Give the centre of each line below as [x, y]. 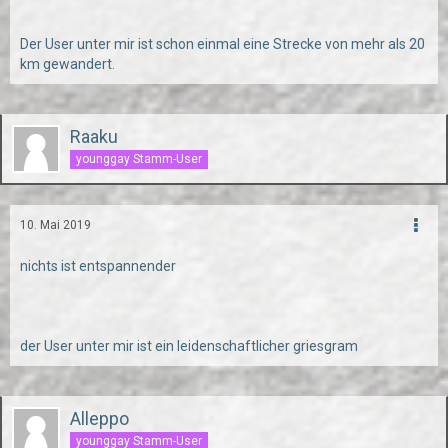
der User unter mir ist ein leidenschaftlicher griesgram [189, 346]
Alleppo [99, 418]
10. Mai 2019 [55, 225]
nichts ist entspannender [98, 266]
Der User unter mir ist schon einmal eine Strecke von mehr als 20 [222, 44]
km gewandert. [67, 64]
